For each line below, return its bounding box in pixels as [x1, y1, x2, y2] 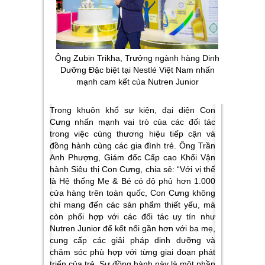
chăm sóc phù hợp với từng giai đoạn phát [50, 247, 215, 257]
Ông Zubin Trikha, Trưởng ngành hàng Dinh [55, 53, 219, 63]
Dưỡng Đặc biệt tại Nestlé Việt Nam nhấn [60, 64, 215, 75]
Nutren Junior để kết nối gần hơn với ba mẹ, [50, 223, 215, 233]
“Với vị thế [177, 164, 216, 174]
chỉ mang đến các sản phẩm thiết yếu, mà [50, 199, 215, 209]
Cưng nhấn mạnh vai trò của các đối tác [50, 117, 215, 127]
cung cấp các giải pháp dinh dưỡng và [50, 235, 215, 245]
